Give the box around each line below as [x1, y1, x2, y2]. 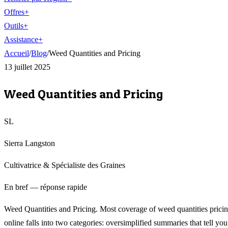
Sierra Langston [4, 138, 55, 148]
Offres [4, 8, 24, 16]
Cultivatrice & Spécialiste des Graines [4, 160, 125, 169]
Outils [4, 21, 23, 30]
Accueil [4, 49, 29, 58]
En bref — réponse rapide [4, 182, 87, 191]
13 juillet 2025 [4, 63, 50, 71]
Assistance [4, 35, 38, 44]
